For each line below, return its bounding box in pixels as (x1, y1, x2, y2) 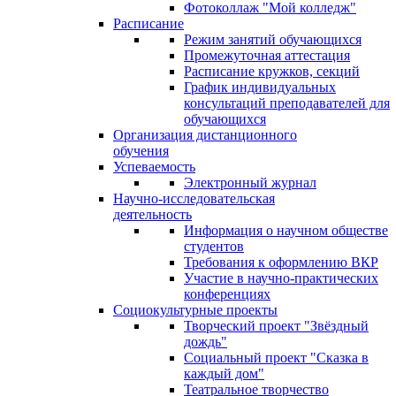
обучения (113, 143, 169, 158)
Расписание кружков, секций (184, 64, 360, 79)
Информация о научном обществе (184, 223, 388, 238)
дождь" (184, 334, 227, 349)
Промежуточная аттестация (184, 48, 350, 63)
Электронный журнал (184, 175, 316, 190)
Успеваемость (113, 159, 195, 174)
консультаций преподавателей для (184, 95, 390, 110)
